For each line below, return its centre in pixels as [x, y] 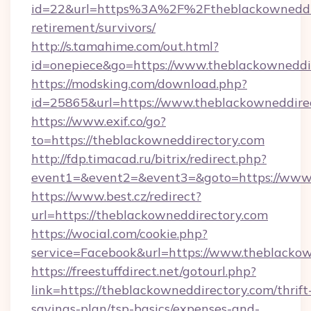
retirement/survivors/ [93, 27]
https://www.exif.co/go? [99, 121]
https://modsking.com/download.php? [139, 84]
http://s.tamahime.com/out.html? [125, 46]
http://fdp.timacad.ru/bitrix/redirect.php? [149, 159]
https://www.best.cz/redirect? [116, 196]
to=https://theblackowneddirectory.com [148, 140]
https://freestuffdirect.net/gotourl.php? [144, 271]
